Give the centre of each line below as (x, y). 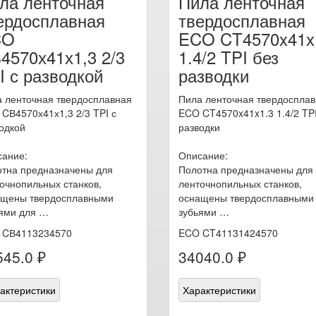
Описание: (203, 155)
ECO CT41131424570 (228, 233)
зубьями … (204, 212)
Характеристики (219, 290)
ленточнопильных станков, (240, 183)
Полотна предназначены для (246, 169)
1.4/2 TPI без (229, 57)
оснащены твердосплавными (246, 197)
